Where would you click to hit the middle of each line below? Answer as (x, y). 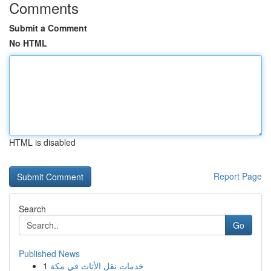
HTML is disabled (42, 142)
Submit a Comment (48, 28)
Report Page (238, 176)
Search (32, 209)
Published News (49, 253)
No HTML (28, 43)
